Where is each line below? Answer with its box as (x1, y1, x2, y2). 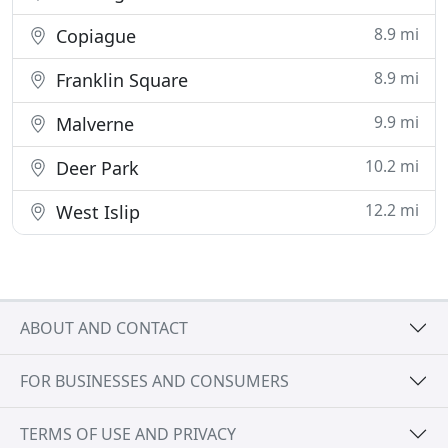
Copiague (51, 24, 136, 48)
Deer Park (51, 156, 139, 180)
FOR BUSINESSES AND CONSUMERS (20, 369, 289, 392)
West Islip (51, 200, 140, 224)
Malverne (51, 112, 134, 136)
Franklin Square (51, 68, 188, 92)
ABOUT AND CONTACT (20, 316, 188, 339)
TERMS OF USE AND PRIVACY (20, 422, 236, 445)
